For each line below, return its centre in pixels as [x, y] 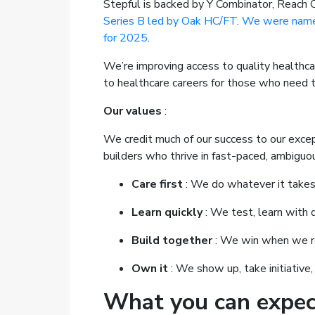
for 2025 [125, 38]
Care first [157, 185]
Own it [149, 269]
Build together [172, 241]
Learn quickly [167, 213]
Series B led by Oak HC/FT [170, 21]
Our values [132, 111]
